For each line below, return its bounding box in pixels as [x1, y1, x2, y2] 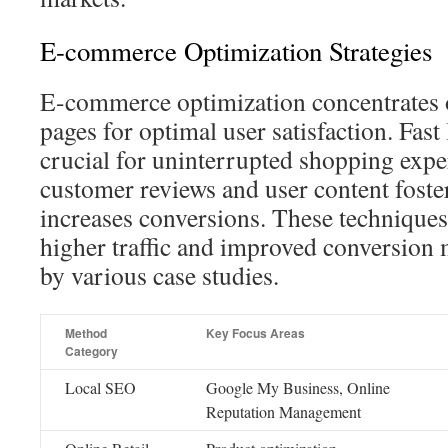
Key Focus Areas [206, 324, 305, 342]
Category [65, 342, 118, 360]
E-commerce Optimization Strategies [40, 33, 432, 69]
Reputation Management [206, 401, 361, 422]
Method [65, 324, 107, 342]
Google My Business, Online [206, 377, 390, 398]
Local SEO [65, 377, 136, 398]
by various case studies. [40, 258, 279, 292]
